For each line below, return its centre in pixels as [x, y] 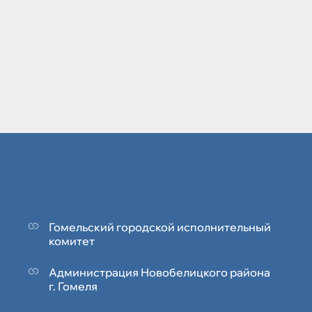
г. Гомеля [73, 287]
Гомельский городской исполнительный [160, 227]
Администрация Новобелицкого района [159, 273]
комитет [72, 241]
